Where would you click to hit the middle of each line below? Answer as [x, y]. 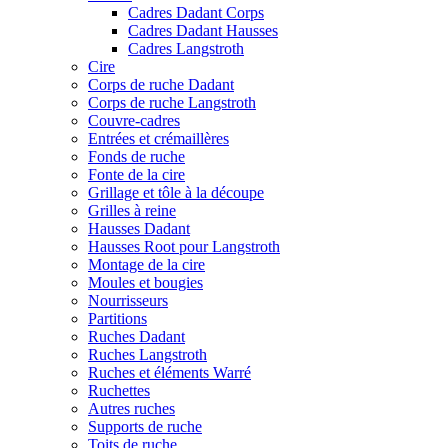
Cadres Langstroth [186, 48]
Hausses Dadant [139, 228]
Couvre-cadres [134, 120]
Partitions [117, 318]
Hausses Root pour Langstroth [184, 246]
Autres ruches [131, 408]
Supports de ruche [145, 426]
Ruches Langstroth [147, 354]
